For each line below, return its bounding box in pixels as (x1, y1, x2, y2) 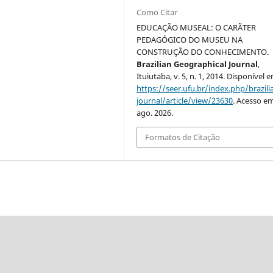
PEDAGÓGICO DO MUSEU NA (136, 34, 243, 45)
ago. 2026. (136, 107, 174, 118)
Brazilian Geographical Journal (136, 58, 258, 69)
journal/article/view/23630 (136, 94, 233, 106)
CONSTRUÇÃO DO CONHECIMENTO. (136, 46, 269, 57)
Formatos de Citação (145, 132, 221, 143)
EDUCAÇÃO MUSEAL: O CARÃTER (136, 21, 257, 33)
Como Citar (136, 6, 178, 18)
